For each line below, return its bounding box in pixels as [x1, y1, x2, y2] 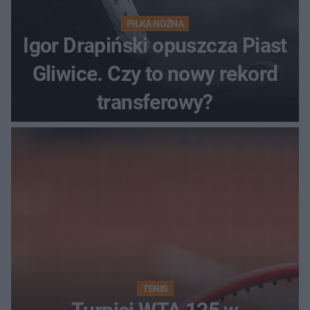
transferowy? [97, 90, 213, 115]
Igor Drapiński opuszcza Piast [23, 33, 287, 58]
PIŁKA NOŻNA [126, 18, 184, 30]
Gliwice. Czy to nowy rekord [32, 62, 278, 86]
